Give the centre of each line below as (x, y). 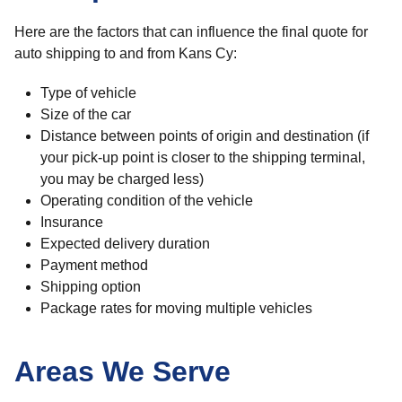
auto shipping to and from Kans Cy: (126, 53)
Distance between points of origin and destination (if (204, 136)
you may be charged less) (122, 179)
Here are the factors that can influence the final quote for (191, 32)
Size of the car (85, 114)
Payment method (94, 265)
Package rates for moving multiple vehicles (176, 308)
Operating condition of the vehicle (146, 201)
